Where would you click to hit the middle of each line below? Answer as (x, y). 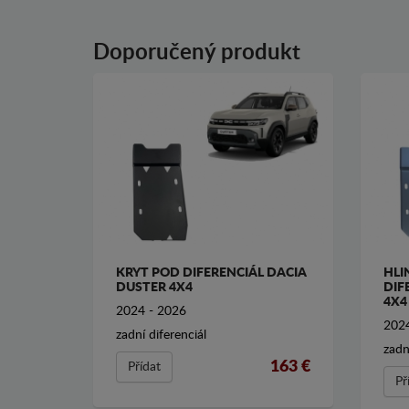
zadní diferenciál (161, 335)
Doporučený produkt (197, 53)
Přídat (144, 367)
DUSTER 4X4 (154, 287)
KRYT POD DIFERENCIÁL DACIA (211, 273)
